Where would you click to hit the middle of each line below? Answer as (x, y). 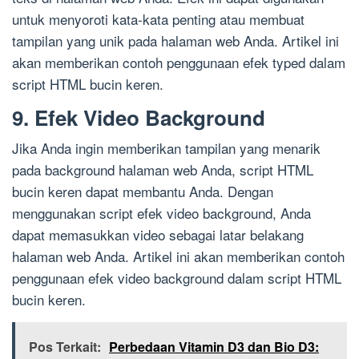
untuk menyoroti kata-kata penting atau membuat (158, 19)
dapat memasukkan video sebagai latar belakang (158, 235)
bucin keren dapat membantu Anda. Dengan (143, 192)
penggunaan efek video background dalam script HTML (177, 278)
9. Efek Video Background (139, 118)
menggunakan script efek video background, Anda (161, 213)
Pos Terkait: (65, 347)
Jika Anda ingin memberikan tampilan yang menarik (166, 148)
